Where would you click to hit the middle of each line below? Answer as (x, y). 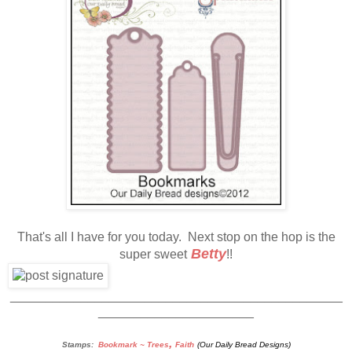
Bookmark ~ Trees (133, 344)
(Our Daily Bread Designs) (244, 344)
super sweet (153, 254)
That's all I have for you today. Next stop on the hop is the (176, 236)
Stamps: (77, 344)
